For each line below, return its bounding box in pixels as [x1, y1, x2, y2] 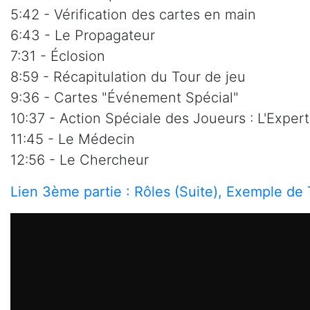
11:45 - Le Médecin [10, 131, 135, 148]
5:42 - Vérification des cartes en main [10, 6, 256, 24]
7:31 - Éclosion [10, 48, 105, 65]
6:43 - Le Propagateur [10, 27, 155, 44]
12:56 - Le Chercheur [10, 152, 149, 169]
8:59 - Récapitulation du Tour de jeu [10, 69, 246, 86]
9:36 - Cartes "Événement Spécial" [10, 89, 239, 107]
